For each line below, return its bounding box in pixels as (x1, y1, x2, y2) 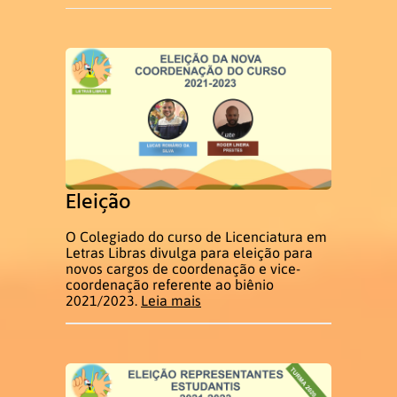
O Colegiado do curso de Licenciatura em (66, 229, 327, 245)
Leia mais (141, 292, 201, 309)
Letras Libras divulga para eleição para (66, 245, 313, 261)
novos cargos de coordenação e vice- (66, 261, 300, 277)
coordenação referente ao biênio (66, 276, 274, 293)
